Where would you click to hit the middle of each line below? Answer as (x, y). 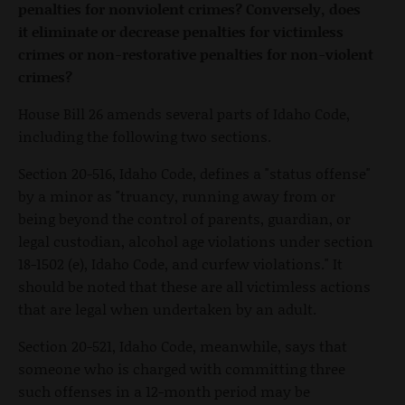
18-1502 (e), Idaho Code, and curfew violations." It (180, 264)
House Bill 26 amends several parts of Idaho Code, (184, 114)
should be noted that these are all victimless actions (194, 287)
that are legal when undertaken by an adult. (167, 309)
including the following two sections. (146, 137)
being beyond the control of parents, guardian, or (184, 219)
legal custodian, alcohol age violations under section (196, 241)
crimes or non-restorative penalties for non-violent (196, 54)
